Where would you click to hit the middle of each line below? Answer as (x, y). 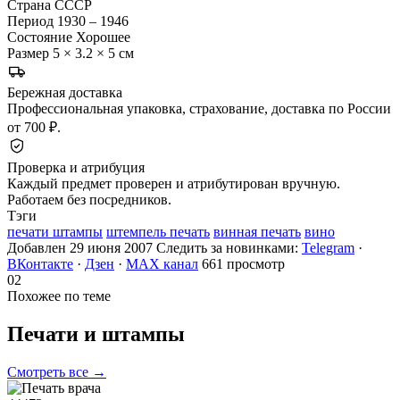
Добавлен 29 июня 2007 (80, 247)
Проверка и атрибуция (76, 167)
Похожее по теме (59, 296)
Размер (28, 53)
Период (30, 21)
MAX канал (162, 263)
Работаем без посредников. (89, 199)
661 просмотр (243, 263)
